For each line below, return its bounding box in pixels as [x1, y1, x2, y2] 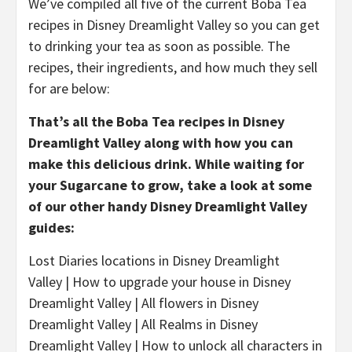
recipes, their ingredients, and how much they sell [28, 57, 317, 76]
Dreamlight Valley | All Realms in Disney [28, 314, 258, 333]
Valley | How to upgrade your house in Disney [28, 272, 291, 291]
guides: [28, 218, 75, 236]
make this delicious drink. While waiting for [28, 154, 304, 173]
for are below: [28, 79, 110, 97]
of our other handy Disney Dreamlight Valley [28, 196, 307, 215]
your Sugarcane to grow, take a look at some [28, 175, 312, 194]
